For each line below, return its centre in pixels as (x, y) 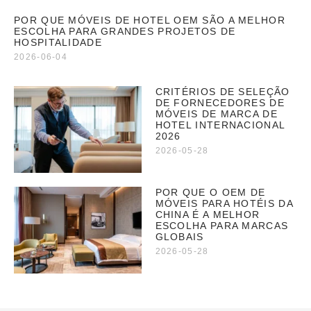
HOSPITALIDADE (58, 42)
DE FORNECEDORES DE (220, 102)
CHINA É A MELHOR (208, 214)
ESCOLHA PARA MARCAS (222, 225)
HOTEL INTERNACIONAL (220, 125)
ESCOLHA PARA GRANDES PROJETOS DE (125, 31)
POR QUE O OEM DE (210, 192)
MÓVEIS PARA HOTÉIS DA (224, 203)
